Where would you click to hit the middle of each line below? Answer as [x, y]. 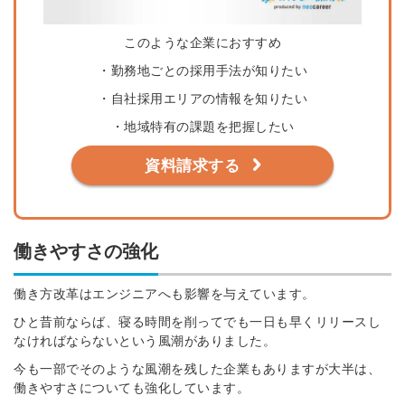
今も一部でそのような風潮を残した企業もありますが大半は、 [197, 369]
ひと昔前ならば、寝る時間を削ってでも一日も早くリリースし [197, 322]
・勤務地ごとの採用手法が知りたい [202, 71]
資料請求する [193, 166]
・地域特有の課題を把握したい [202, 127]
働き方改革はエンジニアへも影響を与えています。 [165, 294]
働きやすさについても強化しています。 [132, 388]
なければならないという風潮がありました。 [145, 341]
